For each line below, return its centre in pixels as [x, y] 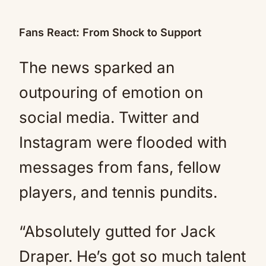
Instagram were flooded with [123, 142]
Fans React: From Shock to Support [110, 32]
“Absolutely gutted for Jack [117, 231]
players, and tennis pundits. [118, 192]
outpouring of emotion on [111, 92]
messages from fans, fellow [120, 167]
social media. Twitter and [109, 117]
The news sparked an [97, 67]
